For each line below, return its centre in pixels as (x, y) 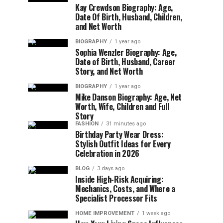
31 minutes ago (126, 124)
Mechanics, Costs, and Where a (125, 189)
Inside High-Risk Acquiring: (119, 179)
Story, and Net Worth (109, 71)
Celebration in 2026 (107, 153)
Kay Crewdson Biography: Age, (124, 7)
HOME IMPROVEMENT (105, 213)
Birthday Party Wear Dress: (119, 134)
